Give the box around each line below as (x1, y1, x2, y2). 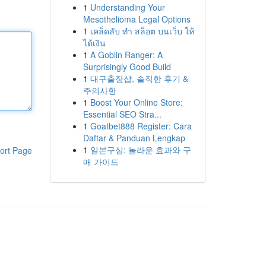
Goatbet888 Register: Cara (90, 120, 192, 132)
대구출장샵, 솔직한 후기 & (90, 72, 188, 84)
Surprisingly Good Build (83, 61, 171, 72)
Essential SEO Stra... (83, 108, 161, 120)
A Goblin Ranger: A (90, 49, 163, 61)
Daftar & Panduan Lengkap (83, 132, 185, 144)
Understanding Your (90, 1, 165, 13)
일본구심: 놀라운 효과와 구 (90, 144, 191, 156)
